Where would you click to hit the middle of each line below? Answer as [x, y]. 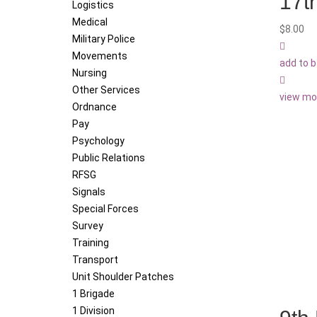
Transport [95, 260]
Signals [89, 192]
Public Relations [109, 158]
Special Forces [105, 209]
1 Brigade [93, 294]
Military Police [104, 39]
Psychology [98, 141]
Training [91, 243]
